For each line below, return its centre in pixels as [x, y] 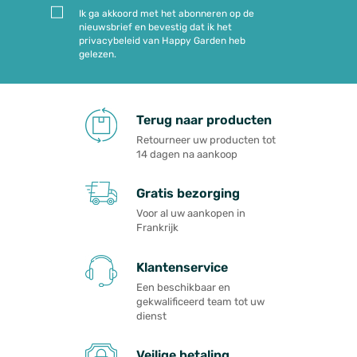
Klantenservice [182, 267]
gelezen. [98, 55]
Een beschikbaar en [183, 287]
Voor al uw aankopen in [191, 214]
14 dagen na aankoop [187, 154]
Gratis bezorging [188, 194]
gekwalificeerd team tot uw [200, 302]
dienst [151, 316]
